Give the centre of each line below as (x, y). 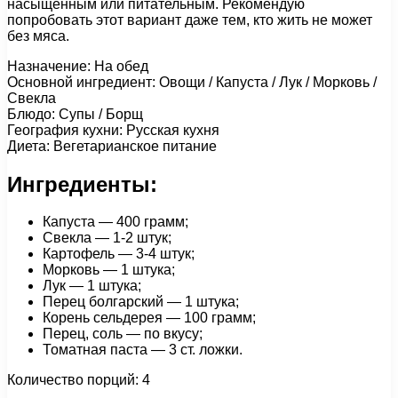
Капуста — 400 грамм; (115, 222)
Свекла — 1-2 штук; (107, 238)
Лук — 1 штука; (92, 286)
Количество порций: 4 (79, 380)
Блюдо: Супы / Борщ (75, 114)
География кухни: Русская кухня (113, 130)
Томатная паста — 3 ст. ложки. (143, 350)
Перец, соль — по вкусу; (123, 334)
